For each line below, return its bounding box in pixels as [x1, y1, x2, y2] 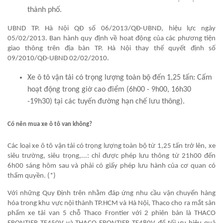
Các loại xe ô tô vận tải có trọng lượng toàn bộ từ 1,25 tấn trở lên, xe [7, 142, 216, 150]
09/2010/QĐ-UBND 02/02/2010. [7, 54, 109, 62]
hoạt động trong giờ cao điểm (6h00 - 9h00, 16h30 [27, 85, 191, 94]
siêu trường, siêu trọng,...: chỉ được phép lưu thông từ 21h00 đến [7, 152, 216, 160]
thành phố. [27, 5, 62, 14]
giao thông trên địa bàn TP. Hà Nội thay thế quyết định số [7, 44, 216, 52]
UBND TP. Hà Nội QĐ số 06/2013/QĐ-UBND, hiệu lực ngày [7, 24, 216, 32]
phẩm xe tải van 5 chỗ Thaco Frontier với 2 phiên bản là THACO [7, 210, 216, 218]
